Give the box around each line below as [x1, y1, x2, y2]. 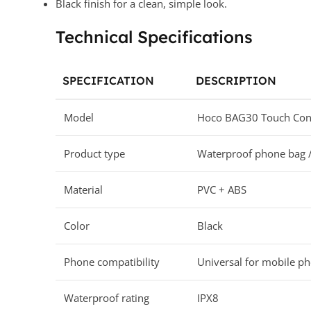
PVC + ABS [197, 183, 246, 197]
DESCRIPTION [196, 74, 276, 88]
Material [64, 183, 103, 197]
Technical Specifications [56, 26, 253, 48]
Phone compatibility [64, 255, 160, 269]
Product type [64, 146, 125, 161]
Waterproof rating [64, 291, 149, 305]
